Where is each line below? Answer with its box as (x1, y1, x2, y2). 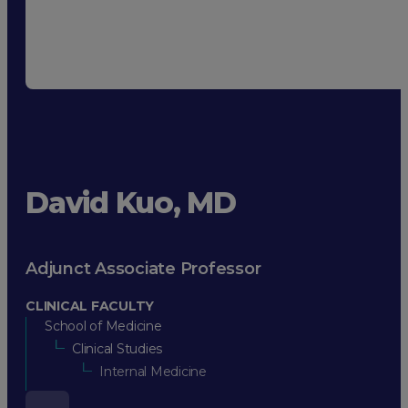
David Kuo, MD (25, 185, 236, 221)
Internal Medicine (99, 362, 207, 380)
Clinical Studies (72, 340, 162, 357)
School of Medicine (45, 317, 162, 334)
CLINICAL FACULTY (25, 297, 154, 314)
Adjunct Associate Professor (25, 258, 261, 279)
